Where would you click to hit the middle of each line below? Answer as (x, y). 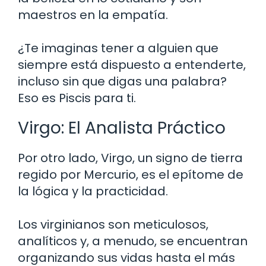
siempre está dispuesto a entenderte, (132, 64)
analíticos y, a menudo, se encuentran (133, 241)
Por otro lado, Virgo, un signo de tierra (130, 158)
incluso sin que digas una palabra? (122, 81)
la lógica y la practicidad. (93, 191)
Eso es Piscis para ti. (77, 98)
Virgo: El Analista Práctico (122, 128)
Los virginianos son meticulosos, (113, 224)
